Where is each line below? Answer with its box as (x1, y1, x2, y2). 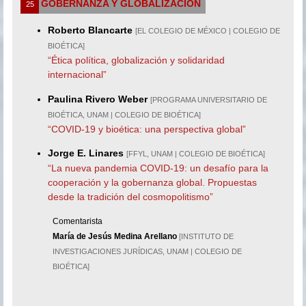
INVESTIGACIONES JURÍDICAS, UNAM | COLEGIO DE (53, 247, 242, 256)
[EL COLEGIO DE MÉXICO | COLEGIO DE (135, 27, 281, 36)
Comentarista (53, 217, 103, 227)
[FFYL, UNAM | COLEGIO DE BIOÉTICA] (126, 150, 266, 158)
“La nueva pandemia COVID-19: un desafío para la (48, 163, 269, 174)
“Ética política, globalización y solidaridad (48, 55, 225, 66)
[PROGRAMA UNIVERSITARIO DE (150, 95, 268, 104)
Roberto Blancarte (48, 25, 136, 36)
